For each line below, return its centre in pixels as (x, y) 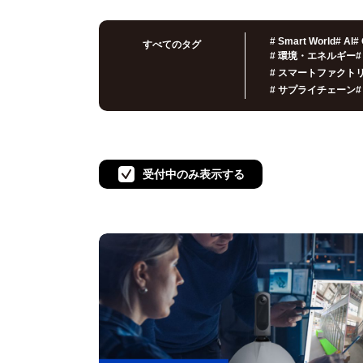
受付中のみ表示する (194, 174)
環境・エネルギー (317, 56)
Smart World (307, 41)
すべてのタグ (172, 45)
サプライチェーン (317, 90)
